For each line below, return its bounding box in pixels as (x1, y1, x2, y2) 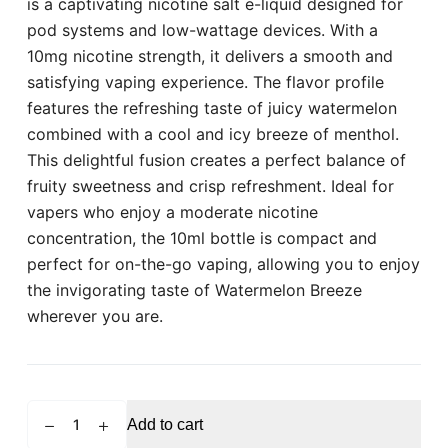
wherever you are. (26, 305, 163, 326)
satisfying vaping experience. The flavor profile (26, 71, 384, 92)
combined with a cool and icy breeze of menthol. (26, 123, 399, 144)
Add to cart (126, 415, 203, 433)
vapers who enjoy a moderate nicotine (26, 201, 318, 222)
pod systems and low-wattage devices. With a (26, 19, 378, 40)
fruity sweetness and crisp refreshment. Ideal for (26, 175, 394, 196)
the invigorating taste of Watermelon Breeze (26, 279, 362, 300)
